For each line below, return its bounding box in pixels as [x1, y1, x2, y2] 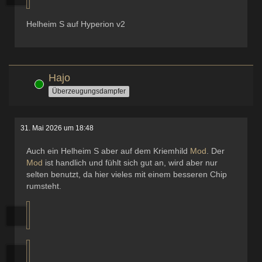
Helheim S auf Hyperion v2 [26, 19, 125, 29]
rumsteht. [26, 181, 61, 191]
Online [15, 80, 36, 88]
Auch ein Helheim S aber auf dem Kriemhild [26, 146, 190, 156]
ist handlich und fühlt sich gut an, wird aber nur [43, 158, 218, 167]
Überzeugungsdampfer [52, 87, 126, 95]
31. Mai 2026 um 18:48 [20, 124, 94, 132]
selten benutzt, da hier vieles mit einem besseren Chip [26, 170, 227, 179]
